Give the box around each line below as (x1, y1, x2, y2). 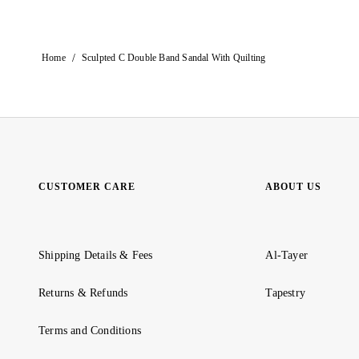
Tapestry (265, 287, 305, 299)
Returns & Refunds (38, 287, 128, 299)
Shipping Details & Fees (38, 249, 153, 261)
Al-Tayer (265, 249, 308, 261)
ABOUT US (265, 181, 322, 193)
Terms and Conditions (38, 325, 141, 337)
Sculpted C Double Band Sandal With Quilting (81, 52, 266, 64)
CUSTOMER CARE (38, 181, 135, 193)
